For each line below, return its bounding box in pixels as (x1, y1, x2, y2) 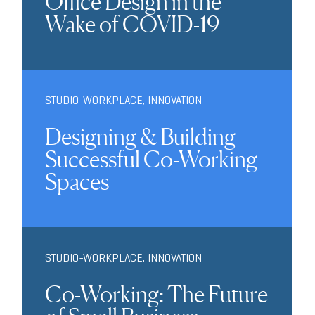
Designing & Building (45, 122, 236, 150)
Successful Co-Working (45, 145, 257, 173)
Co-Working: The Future (45, 280, 268, 308)
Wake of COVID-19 (45, 10, 219, 38)
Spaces (45, 167, 109, 195)
